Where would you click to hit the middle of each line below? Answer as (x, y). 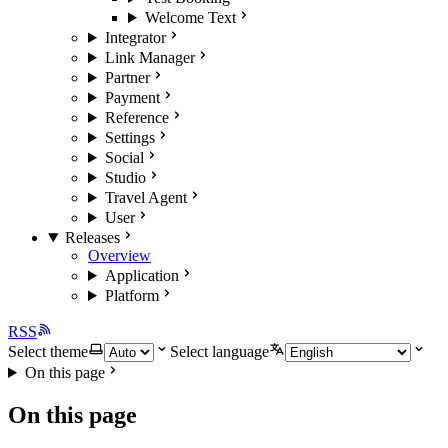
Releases (92, 237)
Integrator (135, 37)
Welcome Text (190, 17)
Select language (219, 351)
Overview (119, 255)
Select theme (48, 351)
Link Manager (149, 57)
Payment (132, 97)
